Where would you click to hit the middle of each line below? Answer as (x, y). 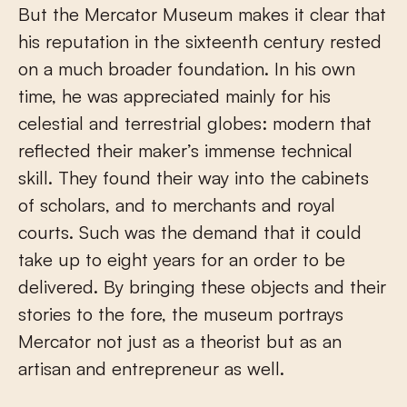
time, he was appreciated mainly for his (174, 95)
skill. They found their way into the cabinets (194, 177)
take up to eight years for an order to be (182, 259)
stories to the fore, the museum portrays (181, 313)
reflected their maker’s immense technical (185, 150)
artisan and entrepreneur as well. (151, 368)
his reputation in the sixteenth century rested (200, 41)
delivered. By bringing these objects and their (202, 286)
